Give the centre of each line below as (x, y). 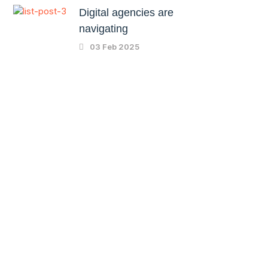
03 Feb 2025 (114, 46)
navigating (104, 28)
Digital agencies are (127, 12)
